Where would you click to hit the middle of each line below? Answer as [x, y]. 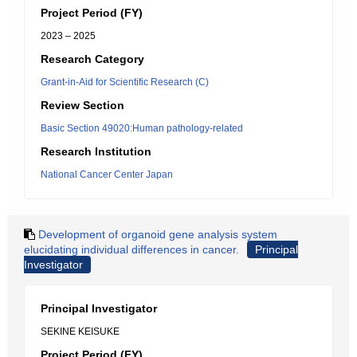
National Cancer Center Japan [107, 175]
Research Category [92, 59]
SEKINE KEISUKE [80, 331]
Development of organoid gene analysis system [158, 234]
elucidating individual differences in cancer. [131, 249]
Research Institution [96, 151]
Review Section [82, 105]
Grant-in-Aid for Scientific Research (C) [125, 82]
